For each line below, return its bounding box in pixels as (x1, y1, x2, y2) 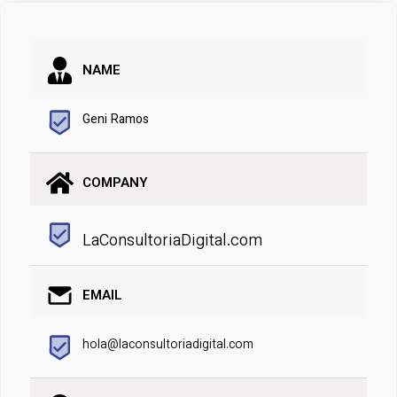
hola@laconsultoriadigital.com (82, 335, 253, 355)
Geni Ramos (82, 110, 149, 130)
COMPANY (82, 173, 148, 194)
